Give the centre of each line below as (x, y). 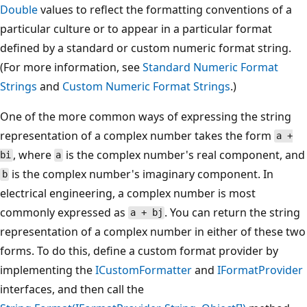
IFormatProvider (260, 270)
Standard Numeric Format (210, 67)
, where (33, 155)
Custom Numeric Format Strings (146, 86)
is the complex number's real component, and (184, 155)
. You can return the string (233, 212)
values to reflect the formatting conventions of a (165, 9)
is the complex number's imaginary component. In (142, 174)
